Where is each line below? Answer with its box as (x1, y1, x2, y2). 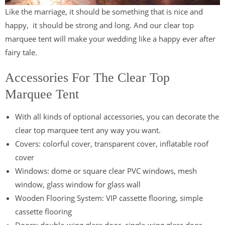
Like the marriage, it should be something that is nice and (5, 7, 203, 17)
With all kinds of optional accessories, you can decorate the (15, 111, 219, 122)
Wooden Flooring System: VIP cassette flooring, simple (15, 193, 203, 203)
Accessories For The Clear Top (5, 70, 170, 85)
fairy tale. (5, 47, 37, 58)
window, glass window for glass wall (15, 179, 141, 190)
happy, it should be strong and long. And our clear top (5, 20, 194, 31)
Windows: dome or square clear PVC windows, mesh (15, 166, 197, 176)
